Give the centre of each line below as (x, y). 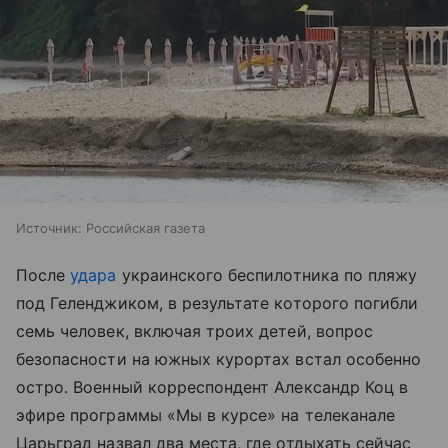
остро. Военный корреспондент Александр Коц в (212, 386)
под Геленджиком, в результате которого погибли (217, 302)
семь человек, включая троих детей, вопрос (194, 330)
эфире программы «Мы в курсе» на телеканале (206, 414)
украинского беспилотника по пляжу (267, 274)
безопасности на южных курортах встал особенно (219, 358)
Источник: (49, 227)
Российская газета (145, 227)
